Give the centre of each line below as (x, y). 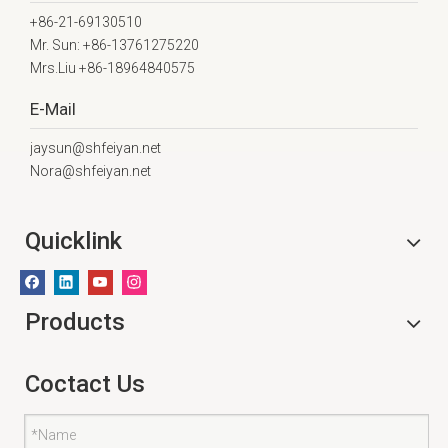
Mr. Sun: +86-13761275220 (114, 45)
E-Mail (53, 109)
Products (75, 322)
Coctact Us (85, 384)
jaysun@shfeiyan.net (95, 148)
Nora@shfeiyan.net (90, 171)
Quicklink (73, 241)
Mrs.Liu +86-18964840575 (112, 68)
